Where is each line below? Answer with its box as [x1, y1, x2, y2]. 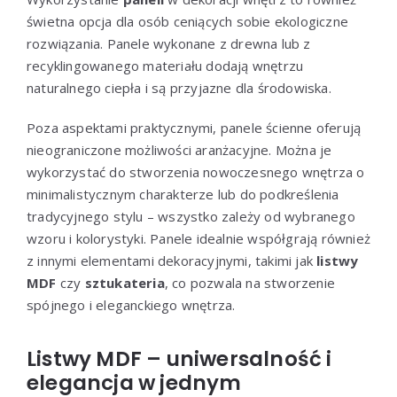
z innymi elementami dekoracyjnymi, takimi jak [27, 251, 317, 269]
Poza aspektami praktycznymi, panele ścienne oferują [27, 118, 362, 136]
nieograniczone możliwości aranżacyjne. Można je [27, 140, 332, 159]
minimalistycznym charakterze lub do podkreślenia [27, 184, 339, 203]
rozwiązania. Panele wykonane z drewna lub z [27, 34, 311, 52]
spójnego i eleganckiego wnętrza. [27, 295, 236, 314]
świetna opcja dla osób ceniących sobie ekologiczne [27, 12, 348, 30]
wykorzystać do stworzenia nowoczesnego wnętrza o [27, 162, 365, 181]
